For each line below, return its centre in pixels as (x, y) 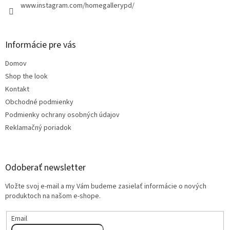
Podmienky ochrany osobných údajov (62, 115)
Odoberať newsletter (45, 168)
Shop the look (26, 77)
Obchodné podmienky (39, 102)
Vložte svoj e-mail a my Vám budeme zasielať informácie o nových (106, 187)
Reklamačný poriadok (38, 128)
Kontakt (17, 90)
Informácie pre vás (41, 45)
